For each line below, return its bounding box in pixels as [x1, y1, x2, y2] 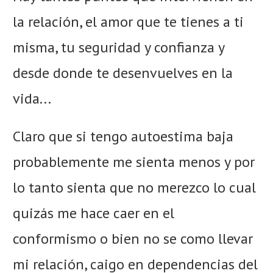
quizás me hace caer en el [13, 204, 174, 223]
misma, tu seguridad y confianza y [13, 38, 224, 57]
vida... [13, 89, 51, 108]
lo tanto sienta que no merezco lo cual [13, 178, 256, 197]
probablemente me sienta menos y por [13, 152, 255, 172]
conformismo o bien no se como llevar [13, 229, 253, 249]
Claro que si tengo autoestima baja [13, 127, 233, 146]
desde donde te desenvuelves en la [13, 63, 233, 83]
